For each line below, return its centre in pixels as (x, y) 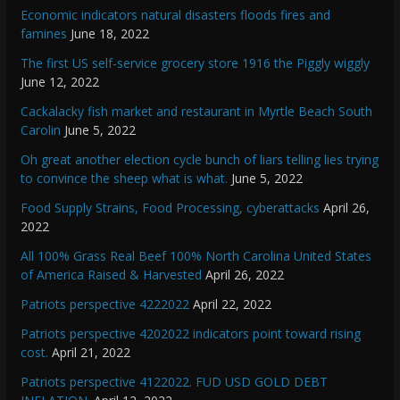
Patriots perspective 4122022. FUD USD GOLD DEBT (174, 382)
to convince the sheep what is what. (124, 179)
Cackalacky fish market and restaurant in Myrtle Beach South (196, 112)
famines (43, 34)
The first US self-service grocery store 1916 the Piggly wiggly (195, 63)
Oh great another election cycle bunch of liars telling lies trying (199, 160)
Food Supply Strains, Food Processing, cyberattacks (170, 208)
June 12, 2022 (59, 82)
